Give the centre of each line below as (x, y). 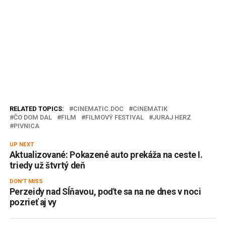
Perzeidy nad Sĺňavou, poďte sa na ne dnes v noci (105, 191)
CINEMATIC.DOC (98, 108)
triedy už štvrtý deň (47, 165)
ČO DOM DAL (33, 117)
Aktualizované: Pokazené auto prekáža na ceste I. (106, 155)
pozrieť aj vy (33, 202)
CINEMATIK (150, 108)
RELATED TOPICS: (37, 108)
